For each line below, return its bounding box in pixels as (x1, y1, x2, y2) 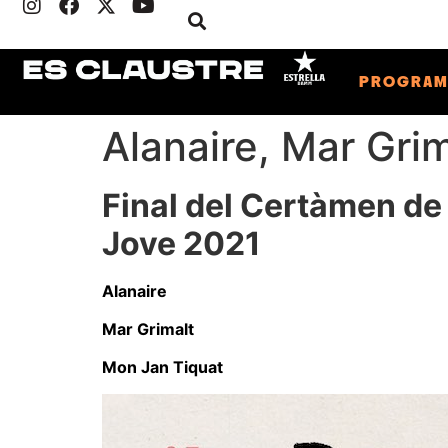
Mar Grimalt (102, 319, 194, 340)
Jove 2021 (102, 223, 261, 263)
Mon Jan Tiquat (102, 357, 223, 378)
